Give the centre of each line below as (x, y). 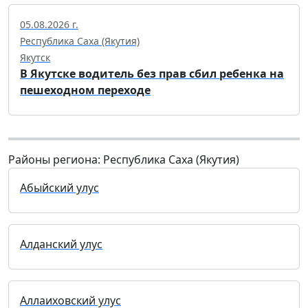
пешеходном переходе (85, 90)
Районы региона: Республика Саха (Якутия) (124, 160)
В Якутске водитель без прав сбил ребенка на (152, 74)
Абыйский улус (59, 188)
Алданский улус (61, 244)
